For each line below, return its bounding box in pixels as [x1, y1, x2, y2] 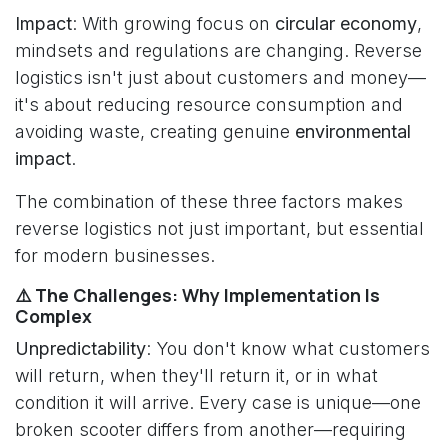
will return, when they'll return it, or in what [15, 365, 378, 386]
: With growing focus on [72, 13, 275, 34]
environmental [295, 121, 411, 142]
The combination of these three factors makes [15, 191, 403, 212]
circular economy [275, 13, 417, 34]
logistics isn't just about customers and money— [15, 67, 426, 88]
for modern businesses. [15, 245, 215, 266]
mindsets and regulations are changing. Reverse [15, 40, 422, 61]
